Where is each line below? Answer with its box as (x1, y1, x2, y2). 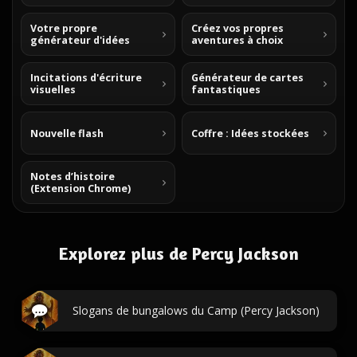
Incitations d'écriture (30, 71, 142, 84)
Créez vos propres (191, 22, 284, 35)
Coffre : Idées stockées (191, 126, 309, 140)
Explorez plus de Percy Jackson (58, 243, 299, 264)
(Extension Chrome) (30, 182, 131, 195)
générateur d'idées (30, 33, 130, 47)
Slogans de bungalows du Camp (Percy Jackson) (73, 303, 320, 318)
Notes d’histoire (30, 170, 115, 183)
